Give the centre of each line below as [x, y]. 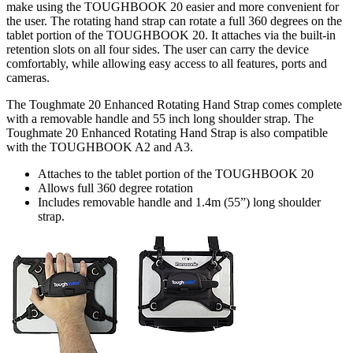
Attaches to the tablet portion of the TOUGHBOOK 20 [176, 174]
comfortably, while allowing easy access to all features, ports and [167, 64]
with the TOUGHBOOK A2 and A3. [100, 147]
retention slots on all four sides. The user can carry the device [158, 50]
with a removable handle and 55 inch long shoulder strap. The [160, 119]
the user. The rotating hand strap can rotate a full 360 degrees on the [174, 21]
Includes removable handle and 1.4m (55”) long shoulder [179, 203]
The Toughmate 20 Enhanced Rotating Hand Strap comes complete [174, 105]
